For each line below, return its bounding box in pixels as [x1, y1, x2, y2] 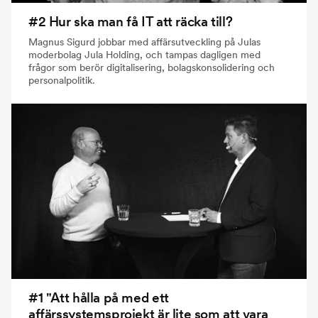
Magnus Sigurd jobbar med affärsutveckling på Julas [28, 35, 261, 49]
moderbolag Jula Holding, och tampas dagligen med [28, 48, 261, 62]
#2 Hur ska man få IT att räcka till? [28, 13, 233, 31]
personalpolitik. [28, 74, 95, 87]
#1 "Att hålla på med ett [28, 290, 169, 307]
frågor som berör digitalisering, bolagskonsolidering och [28, 61, 275, 75]
